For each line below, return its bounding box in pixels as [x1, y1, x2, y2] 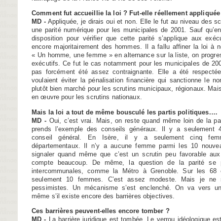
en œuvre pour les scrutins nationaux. [32, 93, 142, 101]
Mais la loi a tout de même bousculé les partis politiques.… [32, 108, 218, 116]
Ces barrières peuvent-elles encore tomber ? [32, 207, 170, 215]
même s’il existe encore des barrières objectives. [32, 192, 175, 200]
